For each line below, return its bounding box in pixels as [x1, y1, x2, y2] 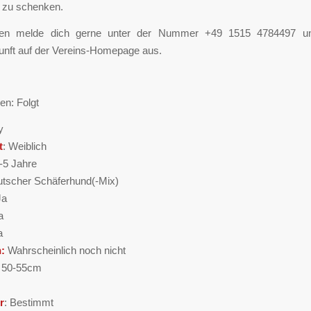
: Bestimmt [4, 296, 53, 308]
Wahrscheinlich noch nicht [8, 244, 126, 256]
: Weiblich [3, 140, 47, 152]
